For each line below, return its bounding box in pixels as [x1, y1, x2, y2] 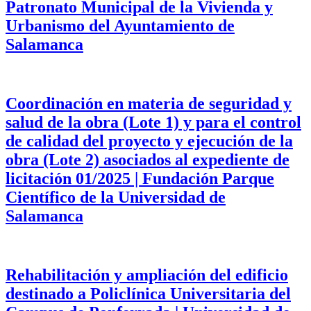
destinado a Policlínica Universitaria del [6, 284, 291, 303]
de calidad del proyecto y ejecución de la [6, 132, 293, 151]
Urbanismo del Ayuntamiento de [6, 17, 235, 35]
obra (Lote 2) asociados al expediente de [6, 151, 289, 169]
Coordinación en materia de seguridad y [6, 94, 292, 113]
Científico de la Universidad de [6, 188, 226, 207]
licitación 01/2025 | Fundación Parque [6, 169, 274, 188]
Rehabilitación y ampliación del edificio [6, 265, 288, 284]
